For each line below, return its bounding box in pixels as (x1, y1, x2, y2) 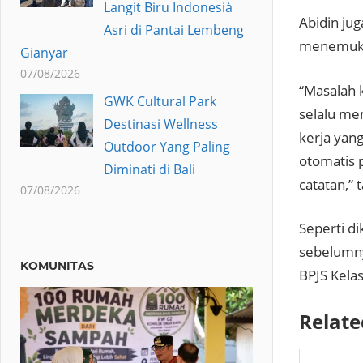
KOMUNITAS (20, 258, 94, 273)
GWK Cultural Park (103, 92, 216, 110)
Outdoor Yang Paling (103, 137, 230, 156)
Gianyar (20, 43, 68, 62)
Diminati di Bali (103, 160, 195, 178)
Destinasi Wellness (103, 114, 218, 133)
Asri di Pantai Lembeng (103, 20, 244, 39)
